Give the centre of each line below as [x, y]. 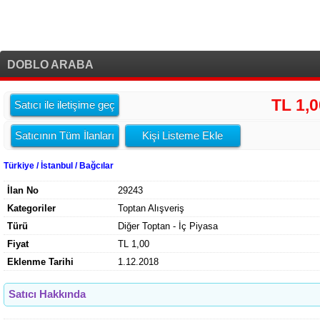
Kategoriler [31, 209]
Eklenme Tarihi [40, 262]
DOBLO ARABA [50, 64]
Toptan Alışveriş [151, 209]
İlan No [23, 191]
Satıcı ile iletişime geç [65, 105]
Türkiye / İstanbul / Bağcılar [59, 166]
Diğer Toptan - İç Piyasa [168, 226]
